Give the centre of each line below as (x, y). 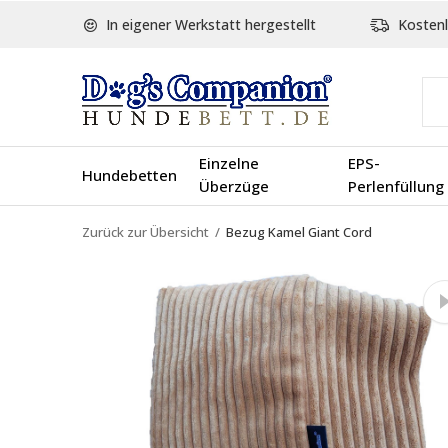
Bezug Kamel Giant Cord (299, 232)
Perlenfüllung (395, 186)
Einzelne (229, 163)
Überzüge (234, 186)
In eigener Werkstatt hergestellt (209, 24)
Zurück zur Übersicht (145, 232)
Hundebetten (129, 174)
